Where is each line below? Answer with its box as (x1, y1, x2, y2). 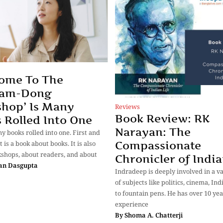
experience (115, 199, 148, 209)
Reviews (115, 102, 140, 111)
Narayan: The (115, 125, 191, 138)
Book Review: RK (115, 111, 210, 125)
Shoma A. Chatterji (124, 210, 183, 220)
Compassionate (115, 138, 201, 152)
